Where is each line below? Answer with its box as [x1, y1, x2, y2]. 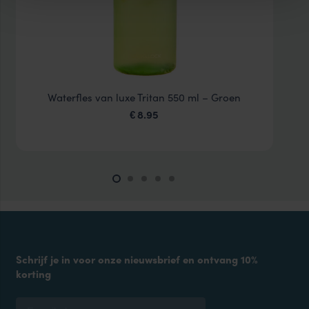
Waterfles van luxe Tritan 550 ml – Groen [48, 89, 241, 105]
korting [15, 266, 51, 282]
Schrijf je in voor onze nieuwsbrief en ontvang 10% [15, 252, 258, 268]
